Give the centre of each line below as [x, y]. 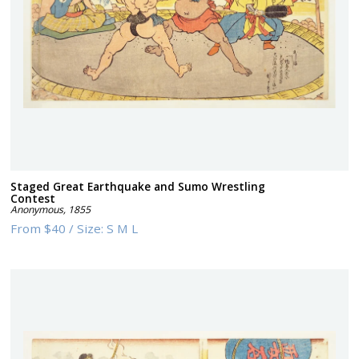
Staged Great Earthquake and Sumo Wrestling [138, 186]
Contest [33, 198]
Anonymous [37, 209]
